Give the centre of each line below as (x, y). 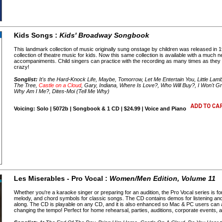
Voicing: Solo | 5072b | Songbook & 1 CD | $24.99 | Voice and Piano (100, 109)
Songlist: (26, 80)
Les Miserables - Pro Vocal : (62, 179)
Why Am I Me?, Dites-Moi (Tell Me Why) (62, 91)
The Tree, (27, 85)
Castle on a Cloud (60, 85)
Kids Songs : (37, 35)
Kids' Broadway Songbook (105, 35)
